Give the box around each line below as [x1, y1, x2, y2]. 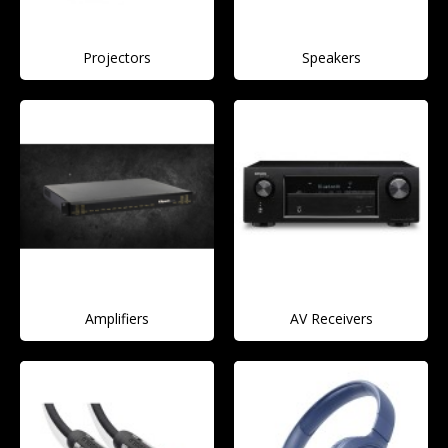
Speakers [301, 48, 361, 67]
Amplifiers [85, 309, 149, 328]
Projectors [83, 48, 151, 67]
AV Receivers [289, 309, 373, 328]
